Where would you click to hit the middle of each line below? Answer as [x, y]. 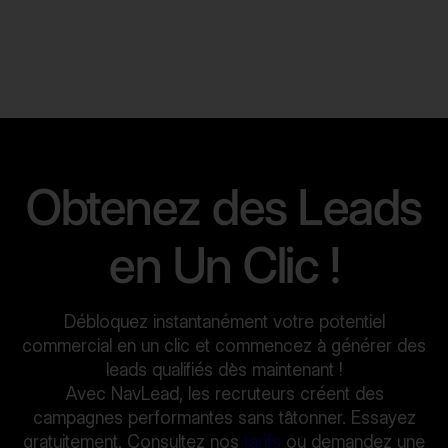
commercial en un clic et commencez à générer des [224, 345]
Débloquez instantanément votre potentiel [224, 321]
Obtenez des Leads [224, 207]
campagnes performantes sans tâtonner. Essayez [224, 417]
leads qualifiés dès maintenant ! [224, 369]
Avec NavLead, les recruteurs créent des [224, 393]
